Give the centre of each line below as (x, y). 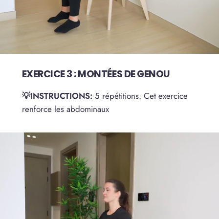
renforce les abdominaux (65, 109)
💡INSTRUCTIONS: (57, 96)
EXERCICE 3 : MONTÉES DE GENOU (96, 74)
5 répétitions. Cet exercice (140, 96)
